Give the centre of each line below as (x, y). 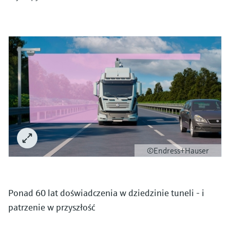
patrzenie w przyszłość (52, 207)
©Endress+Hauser (178, 150)
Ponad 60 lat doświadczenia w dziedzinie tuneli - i (106, 193)
